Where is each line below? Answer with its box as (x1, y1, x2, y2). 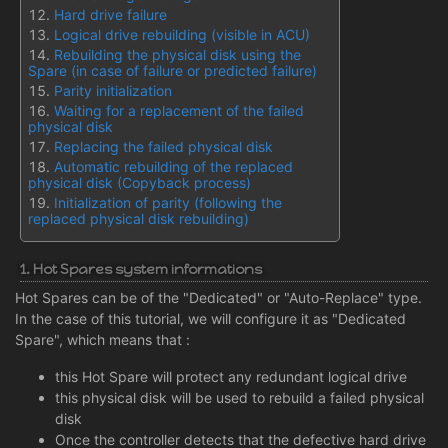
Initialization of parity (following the (54, 193, 282, 211)
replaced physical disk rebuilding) (28, 209, 249, 227)
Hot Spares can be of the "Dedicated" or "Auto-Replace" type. (15, 288, 422, 306)
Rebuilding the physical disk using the (54, 45, 301, 63)
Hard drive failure (54, 5, 167, 23)
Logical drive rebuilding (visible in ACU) (54, 25, 310, 43)
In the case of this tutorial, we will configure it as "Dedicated (15, 309, 406, 327)
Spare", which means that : (15, 330, 190, 348)
